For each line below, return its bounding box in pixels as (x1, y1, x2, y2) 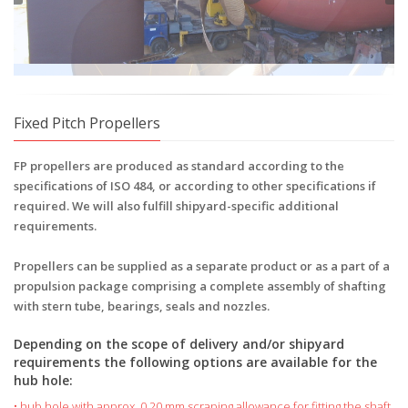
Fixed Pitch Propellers (14, 191, 160, 212)
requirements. (14, 296, 97, 313)
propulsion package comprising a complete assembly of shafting (14, 356, 386, 373)
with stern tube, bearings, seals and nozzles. (14, 376, 270, 393)
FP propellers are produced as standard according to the (14, 236, 344, 253)
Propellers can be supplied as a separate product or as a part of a (14, 336, 390, 353)
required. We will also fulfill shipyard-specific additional (14, 276, 339, 293)
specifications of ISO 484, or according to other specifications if (14, 256, 376, 273)
